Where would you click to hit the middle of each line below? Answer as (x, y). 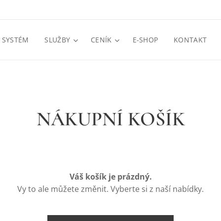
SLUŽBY (57, 40)
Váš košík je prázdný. (110, 177)
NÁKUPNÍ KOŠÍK (110, 119)
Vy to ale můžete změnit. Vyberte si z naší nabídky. (110, 189)
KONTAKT (190, 40)
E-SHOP (145, 40)
